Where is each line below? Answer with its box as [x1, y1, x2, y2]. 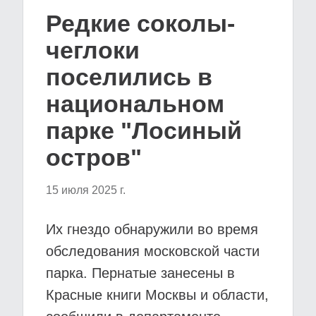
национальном [46, 90, 224, 117]
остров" [46, 144, 142, 171]
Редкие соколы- [46, 10, 235, 37]
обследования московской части [46, 243, 260, 259]
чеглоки [46, 37, 140, 63]
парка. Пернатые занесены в [46, 265, 235, 281]
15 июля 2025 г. [46, 184, 126, 196]
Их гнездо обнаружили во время [46, 221, 258, 237]
